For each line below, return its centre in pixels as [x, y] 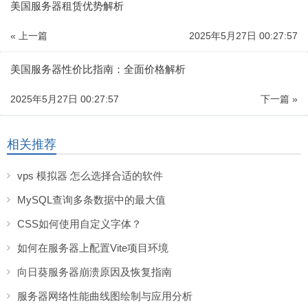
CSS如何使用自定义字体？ [79, 223]
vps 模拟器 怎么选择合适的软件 [90, 175]
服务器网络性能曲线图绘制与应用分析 [105, 296]
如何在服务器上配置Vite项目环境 [93, 247]
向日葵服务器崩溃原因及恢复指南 [95, 272]
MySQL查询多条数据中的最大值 [91, 199]
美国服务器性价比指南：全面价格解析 [98, 69]
